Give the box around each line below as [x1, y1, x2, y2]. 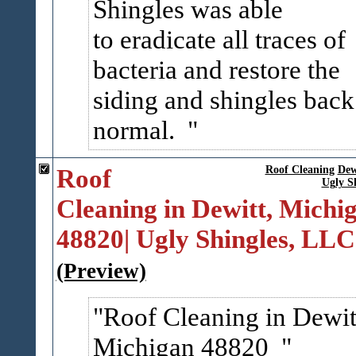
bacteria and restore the [92, 55, 340, 84]
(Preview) [56, 259, 146, 283]
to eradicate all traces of [92, 25, 346, 54]
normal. [92, 115, 188, 145]
